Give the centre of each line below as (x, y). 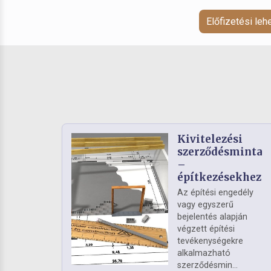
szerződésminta (220, 152)
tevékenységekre (210, 241)
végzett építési (206, 229)
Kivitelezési (210, 139)
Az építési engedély (215, 193)
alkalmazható (204, 253)
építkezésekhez (219, 178)
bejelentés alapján (212, 217)
